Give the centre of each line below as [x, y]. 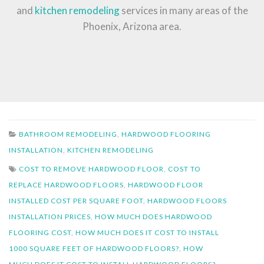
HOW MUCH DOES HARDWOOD [154, 217]
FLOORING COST [40, 233]
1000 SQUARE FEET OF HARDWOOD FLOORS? [94, 249]
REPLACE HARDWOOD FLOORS [66, 185]
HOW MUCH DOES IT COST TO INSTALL [147, 233]
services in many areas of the [184, 11]
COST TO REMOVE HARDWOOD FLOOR [91, 169]
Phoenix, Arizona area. [132, 27]
